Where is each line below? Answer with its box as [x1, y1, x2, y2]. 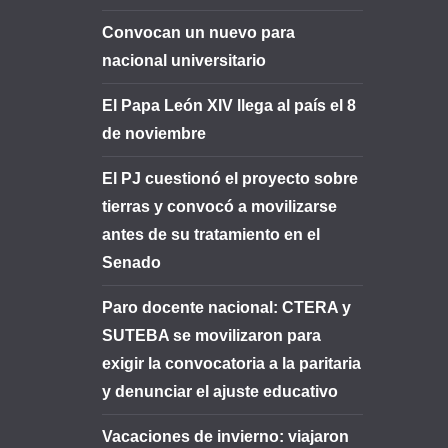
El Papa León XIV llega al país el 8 [102, 97, 356, 114]
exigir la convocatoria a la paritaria [102, 355, 361, 372]
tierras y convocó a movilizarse [102, 198, 337, 215]
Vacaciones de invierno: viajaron [102, 428, 349, 445]
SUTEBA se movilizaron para [102, 327, 321, 344]
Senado [102, 254, 161, 271]
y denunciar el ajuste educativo [102, 383, 338, 400]
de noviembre [102, 125, 206, 142]
